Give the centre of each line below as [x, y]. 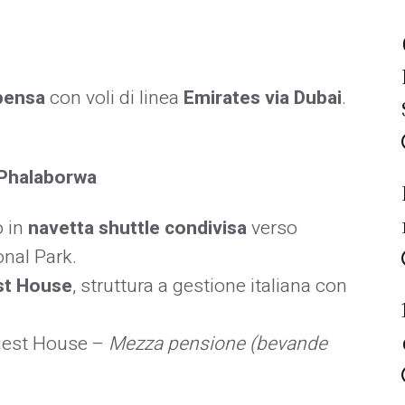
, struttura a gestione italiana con [210, 286]
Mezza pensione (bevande [218, 344]
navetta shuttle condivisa [137, 228]
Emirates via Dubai [263, 98]
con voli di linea [114, 98]
